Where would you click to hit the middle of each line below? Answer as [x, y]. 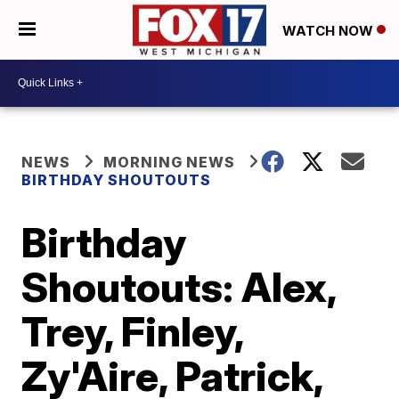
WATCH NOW [330, 30]
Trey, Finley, [133, 331]
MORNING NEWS [170, 162]
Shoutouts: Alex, [179, 286]
